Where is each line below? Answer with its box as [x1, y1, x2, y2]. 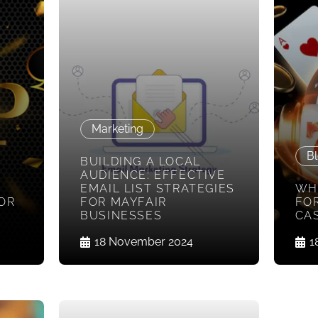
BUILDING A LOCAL [80, 155, 201, 169]
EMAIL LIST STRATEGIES [80, 182, 235, 196]
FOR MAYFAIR [80, 195, 167, 209]
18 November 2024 [94, 235, 194, 249]
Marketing [92, 122, 144, 136]
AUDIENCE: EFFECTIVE [80, 168, 226, 182]
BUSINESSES [80, 209, 163, 223]
